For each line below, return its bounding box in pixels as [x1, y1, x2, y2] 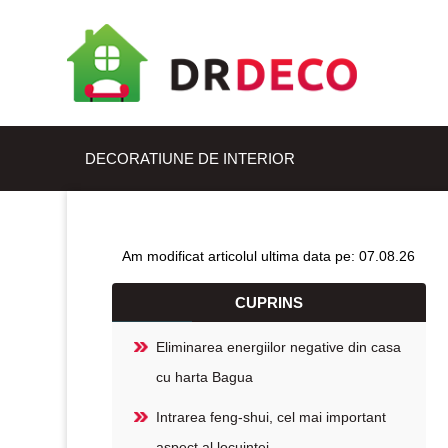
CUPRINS [234, 294, 303, 311]
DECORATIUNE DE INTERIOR [85, 149, 296, 167]
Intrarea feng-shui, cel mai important [156, 409, 387, 425]
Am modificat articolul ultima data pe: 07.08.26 [122, 248, 416, 264]
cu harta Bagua [156, 369, 254, 385]
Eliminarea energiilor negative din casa [156, 339, 402, 355]
